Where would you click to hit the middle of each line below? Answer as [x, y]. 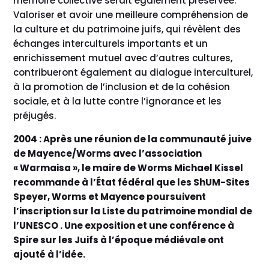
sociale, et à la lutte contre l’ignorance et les [118, 101]
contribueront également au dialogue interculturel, [133, 72]
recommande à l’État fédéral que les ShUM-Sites [132, 182]
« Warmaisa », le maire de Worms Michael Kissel [128, 168]
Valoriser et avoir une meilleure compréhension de [131, 14]
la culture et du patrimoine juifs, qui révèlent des [127, 29]
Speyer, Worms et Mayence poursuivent [110, 196]
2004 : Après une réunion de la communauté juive [133, 139]
